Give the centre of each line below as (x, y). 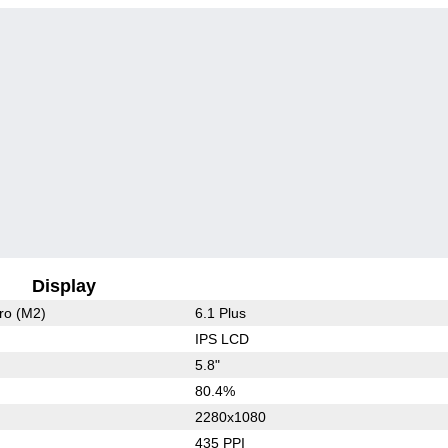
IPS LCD (221, 338)
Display (64, 285)
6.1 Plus (220, 312)
